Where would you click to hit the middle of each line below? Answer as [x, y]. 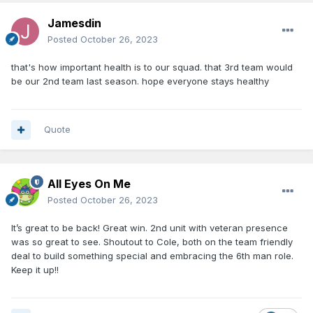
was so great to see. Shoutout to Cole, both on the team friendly [152, 242]
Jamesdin [74, 23]
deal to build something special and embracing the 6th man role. [152, 256]
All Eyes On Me [89, 184]
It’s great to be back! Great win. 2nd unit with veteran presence [150, 228]
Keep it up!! [35, 270]
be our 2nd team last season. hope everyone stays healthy [140, 81]
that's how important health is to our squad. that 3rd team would [152, 67]
